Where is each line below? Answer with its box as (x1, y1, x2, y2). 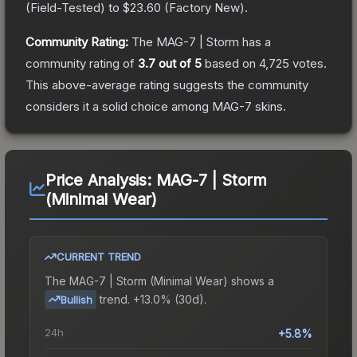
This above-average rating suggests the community (25, 76, 308, 92)
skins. (252, 98, 286, 114)
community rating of (25, 55, 138, 71)
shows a (228, 273, 274, 288)
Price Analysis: (45, 170, 156, 190)
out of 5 (155, 55, 202, 71)
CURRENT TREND (57, 249, 141, 263)
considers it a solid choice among (25, 98, 212, 114)
